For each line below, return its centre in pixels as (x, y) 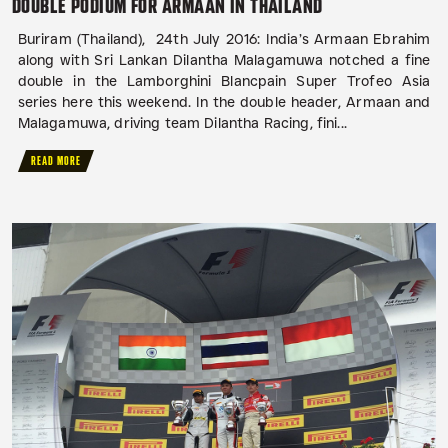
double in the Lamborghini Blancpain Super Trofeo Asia (224, 81)
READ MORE (56, 161)
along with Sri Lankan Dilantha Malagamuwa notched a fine (224, 60)
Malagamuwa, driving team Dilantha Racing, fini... (182, 123)
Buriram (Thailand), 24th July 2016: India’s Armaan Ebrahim (224, 39)
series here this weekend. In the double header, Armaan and (224, 102)
